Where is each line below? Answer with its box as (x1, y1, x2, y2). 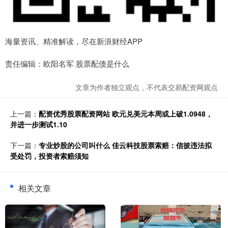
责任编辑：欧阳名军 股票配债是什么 (5, 58, 129, 69)
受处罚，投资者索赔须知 (10, 151, 89, 161)
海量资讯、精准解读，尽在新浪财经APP (5, 36, 142, 47)
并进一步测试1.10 (10, 119, 67, 130)
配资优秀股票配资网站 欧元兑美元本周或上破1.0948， (39, 108, 213, 119)
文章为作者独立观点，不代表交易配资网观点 (75, 82, 218, 93)
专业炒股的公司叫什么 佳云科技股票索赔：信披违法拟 (39, 140, 212, 151)
